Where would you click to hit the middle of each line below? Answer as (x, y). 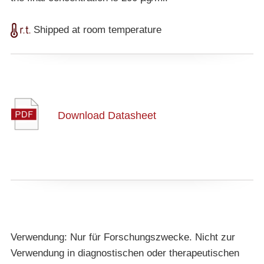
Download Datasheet (107, 115)
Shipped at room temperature (96, 29)
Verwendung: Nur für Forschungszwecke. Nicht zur (123, 237)
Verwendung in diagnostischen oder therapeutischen (125, 253)
